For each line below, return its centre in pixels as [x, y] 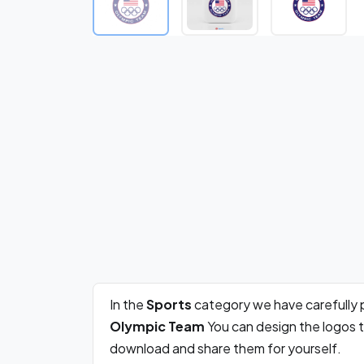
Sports [170, 305]
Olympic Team [157, 327]
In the [128, 305]
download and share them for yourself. [225, 349]
